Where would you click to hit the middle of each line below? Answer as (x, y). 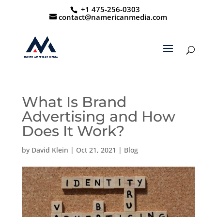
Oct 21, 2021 (96, 150)
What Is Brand (74, 102)
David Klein (50, 150)
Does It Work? (73, 131)
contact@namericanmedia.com (113, 17)
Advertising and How (98, 116)
